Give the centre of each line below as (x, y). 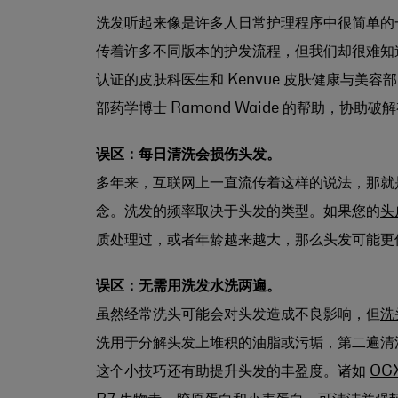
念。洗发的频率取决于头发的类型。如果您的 (238, 211)
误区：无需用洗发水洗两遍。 (188, 286)
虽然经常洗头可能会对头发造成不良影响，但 (238, 314)
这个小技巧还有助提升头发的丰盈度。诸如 (233, 371)
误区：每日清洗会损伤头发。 (188, 154)
